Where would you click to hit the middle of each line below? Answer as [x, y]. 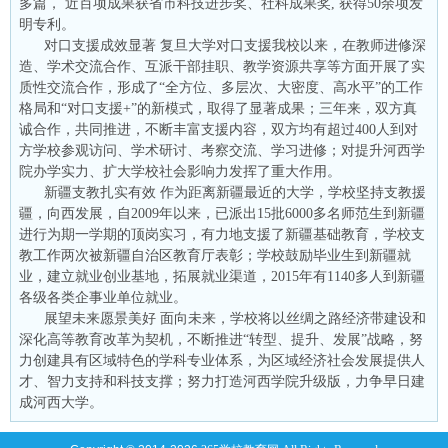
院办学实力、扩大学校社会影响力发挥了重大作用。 [180, 171]
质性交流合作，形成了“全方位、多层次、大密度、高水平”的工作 [221, 87]
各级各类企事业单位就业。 [103, 297]
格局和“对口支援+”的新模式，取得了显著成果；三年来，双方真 [218, 108]
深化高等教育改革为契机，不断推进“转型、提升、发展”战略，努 [221, 339]
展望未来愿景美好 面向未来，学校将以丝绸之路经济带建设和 [235, 318]
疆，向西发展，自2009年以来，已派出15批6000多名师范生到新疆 [222, 213]
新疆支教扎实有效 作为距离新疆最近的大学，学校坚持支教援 [235, 192]
